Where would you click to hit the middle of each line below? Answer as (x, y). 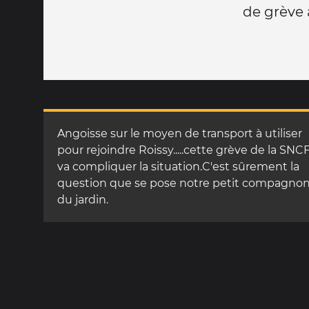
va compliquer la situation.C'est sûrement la (178, 166)
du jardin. (83, 199)
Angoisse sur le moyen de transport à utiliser (180, 133)
